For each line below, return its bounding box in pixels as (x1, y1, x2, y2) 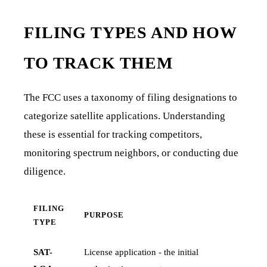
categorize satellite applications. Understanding (24, 110, 225, 122)
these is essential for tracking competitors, (24, 129, 202, 141)
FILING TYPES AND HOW (24, 23, 237, 42)
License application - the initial (84, 247, 198, 257)
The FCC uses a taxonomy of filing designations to (24, 92, 237, 104)
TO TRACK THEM (24, 54, 173, 73)
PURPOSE (84, 211, 125, 220)
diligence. (24, 166, 66, 178)
